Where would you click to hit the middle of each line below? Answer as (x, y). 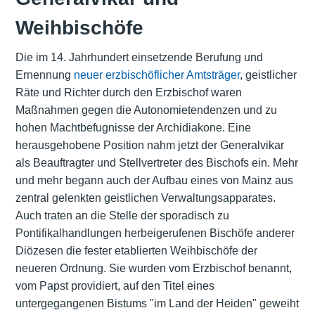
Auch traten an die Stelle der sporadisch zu (122, 216)
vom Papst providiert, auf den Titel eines (115, 286)
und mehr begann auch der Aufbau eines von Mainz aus (154, 181)
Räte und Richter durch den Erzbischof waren (128, 93)
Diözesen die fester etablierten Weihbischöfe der (136, 251)
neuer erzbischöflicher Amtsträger (156, 75)
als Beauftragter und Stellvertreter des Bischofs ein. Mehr (156, 163)
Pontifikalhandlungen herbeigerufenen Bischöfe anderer (155, 233)
